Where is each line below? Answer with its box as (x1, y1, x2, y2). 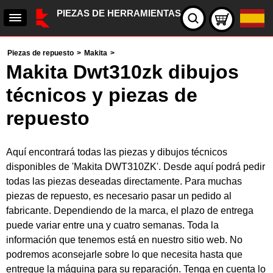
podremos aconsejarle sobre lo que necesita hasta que (6, 249, 243, 260)
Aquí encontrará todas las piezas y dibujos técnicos (6, 147, 227, 157)
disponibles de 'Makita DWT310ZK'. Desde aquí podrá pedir (6, 161, 265, 172)
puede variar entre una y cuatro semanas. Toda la (6, 220, 219, 230)
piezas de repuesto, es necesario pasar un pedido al (6, 191, 232, 201)
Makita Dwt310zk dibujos (6, 61, 239, 83)
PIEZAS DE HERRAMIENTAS (57, 8, 181, 18)
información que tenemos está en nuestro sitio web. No (6, 235, 243, 245)
